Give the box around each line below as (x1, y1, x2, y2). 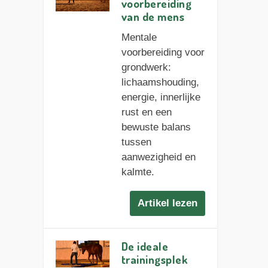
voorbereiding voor (121, 47, 205, 59)
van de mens (121, 9, 185, 25)
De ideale (121, 239, 169, 254)
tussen (121, 136, 151, 148)
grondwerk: (121, 62, 171, 74)
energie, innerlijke (121, 92, 200, 103)
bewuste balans (121, 121, 191, 133)
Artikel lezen (138, 197, 198, 209)
